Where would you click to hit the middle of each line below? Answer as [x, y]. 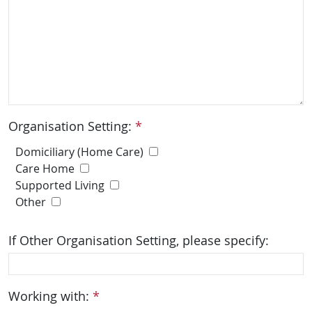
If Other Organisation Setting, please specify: [139, 240]
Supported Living [60, 185]
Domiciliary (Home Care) [79, 152]
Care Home [45, 169]
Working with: [50, 296]
